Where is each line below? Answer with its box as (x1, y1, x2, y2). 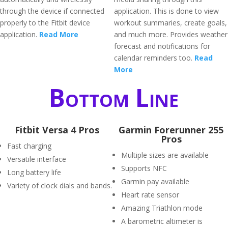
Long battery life (7, 167, 61, 177)
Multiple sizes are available (121, 150, 209, 160)
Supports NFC (121, 163, 167, 173)
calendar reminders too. (114, 53, 194, 63)
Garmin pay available (121, 177, 189, 186)
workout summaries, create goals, (114, 18, 227, 27)
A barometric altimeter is (121, 216, 203, 226)
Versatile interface (7, 154, 66, 164)
